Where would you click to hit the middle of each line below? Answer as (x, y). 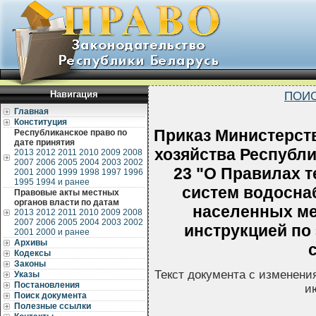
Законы (30, 264)
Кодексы (32, 253)
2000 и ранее (63, 232)
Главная (31, 111)
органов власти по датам (67, 202)
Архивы (31, 243)
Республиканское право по (71, 133)
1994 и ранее (63, 182)
